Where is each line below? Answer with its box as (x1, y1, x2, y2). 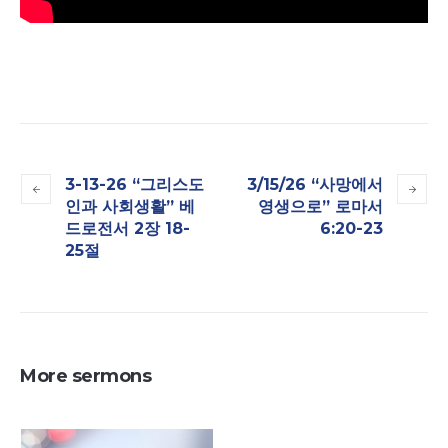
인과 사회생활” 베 (65, 197, 195, 217)
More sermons (20, 365, 151, 388)
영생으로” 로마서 (258, 197, 383, 217)
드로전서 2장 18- (65, 219, 190, 239)
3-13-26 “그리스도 (65, 175, 204, 195)
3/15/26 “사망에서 (247, 175, 383, 195)
